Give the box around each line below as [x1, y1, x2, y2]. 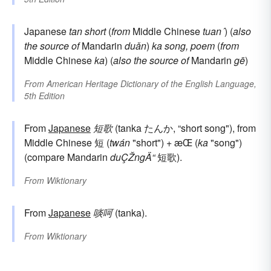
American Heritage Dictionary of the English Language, [47, 77, 256, 90]
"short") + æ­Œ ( [130, 135, 198, 150]
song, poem [165, 39, 215, 53]
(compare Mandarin [24, 150, 110, 165]
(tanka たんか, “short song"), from [113, 121, 256, 135]
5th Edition [24, 90, 65, 102]
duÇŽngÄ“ [110, 150, 155, 165]
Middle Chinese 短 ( [24, 135, 109, 150]
